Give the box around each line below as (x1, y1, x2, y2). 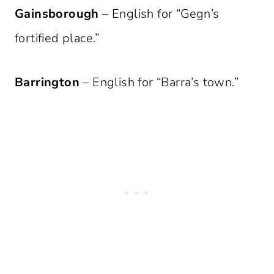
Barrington (15, 74, 80, 91)
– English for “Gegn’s (98, 6, 220, 23)
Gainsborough (15, 6, 99, 23)
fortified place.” (15, 30, 100, 47)
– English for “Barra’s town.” (80, 74, 239, 91)
